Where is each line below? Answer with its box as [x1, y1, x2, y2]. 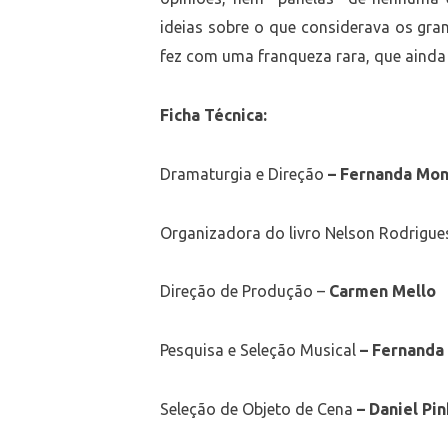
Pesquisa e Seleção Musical [160, 340, 361, 359]
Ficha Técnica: [160, 106, 272, 125]
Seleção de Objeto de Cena [160, 399, 358, 418]
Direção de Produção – [160, 282, 330, 301]
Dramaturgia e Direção [160, 164, 329, 183]
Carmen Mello [329, 282, 437, 301]
